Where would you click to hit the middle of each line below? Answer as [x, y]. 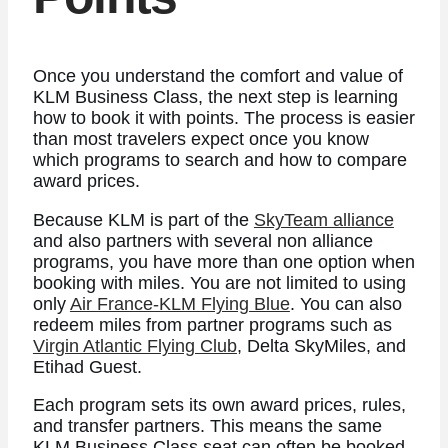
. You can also [345, 303]
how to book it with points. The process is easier [223, 118]
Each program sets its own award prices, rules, [219, 405]
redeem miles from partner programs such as [212, 324]
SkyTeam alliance [323, 219]
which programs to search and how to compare [219, 160]
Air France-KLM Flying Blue [179, 303]
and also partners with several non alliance [202, 240]
